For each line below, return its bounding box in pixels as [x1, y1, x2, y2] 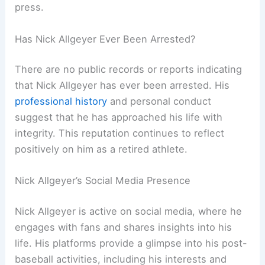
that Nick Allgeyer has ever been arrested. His [15, 79, 230, 92]
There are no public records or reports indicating [15, 63, 243, 76]
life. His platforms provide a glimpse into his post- [15, 237, 248, 250]
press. [15, 1, 44, 14]
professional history [15, 95, 108, 108]
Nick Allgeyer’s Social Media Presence [15, 174, 191, 187]
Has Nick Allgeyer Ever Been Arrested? [15, 33, 196, 45]
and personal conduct [107, 95, 212, 108]
